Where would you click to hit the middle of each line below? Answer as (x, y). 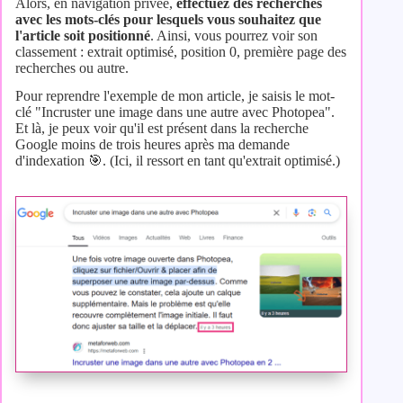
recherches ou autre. (72, 68)
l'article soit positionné (83, 36)
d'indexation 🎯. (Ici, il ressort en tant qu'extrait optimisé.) (178, 160)
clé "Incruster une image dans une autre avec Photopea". (175, 112)
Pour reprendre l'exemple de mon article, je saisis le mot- (175, 95)
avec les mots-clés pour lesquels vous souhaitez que (168, 20)
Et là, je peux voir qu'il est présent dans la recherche (162, 128)
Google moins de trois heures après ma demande (152, 144)
